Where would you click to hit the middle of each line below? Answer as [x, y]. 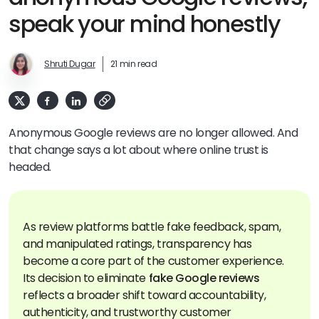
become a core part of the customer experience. [153, 261]
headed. [30, 167]
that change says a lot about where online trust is [138, 150]
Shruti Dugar [70, 64]
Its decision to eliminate [86, 278]
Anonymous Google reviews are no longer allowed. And [153, 132]
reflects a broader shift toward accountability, [145, 295]
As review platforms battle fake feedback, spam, [152, 226]
